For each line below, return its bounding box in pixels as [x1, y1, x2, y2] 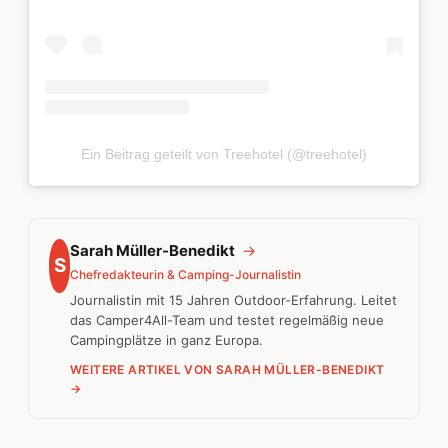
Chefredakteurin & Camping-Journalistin [70, 266, 302, 282]
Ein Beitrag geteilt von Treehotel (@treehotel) [81, 145, 367, 162]
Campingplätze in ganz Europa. [70, 331, 264, 348]
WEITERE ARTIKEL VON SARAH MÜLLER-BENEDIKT [70, 361, 385, 377]
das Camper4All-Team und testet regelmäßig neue [70, 311, 385, 328]
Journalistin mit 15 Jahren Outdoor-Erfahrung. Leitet [70, 291, 398, 308]
